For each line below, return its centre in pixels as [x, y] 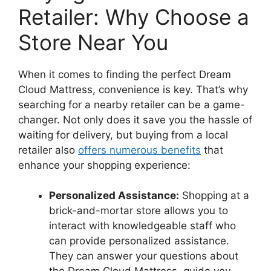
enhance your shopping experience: [104, 165]
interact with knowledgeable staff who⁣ [142, 226]
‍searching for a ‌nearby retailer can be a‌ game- [132, 104]
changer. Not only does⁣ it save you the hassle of [135, 119]
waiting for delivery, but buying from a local [123, 135]
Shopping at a [214, 195]
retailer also [48, 150]
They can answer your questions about [144, 256]
